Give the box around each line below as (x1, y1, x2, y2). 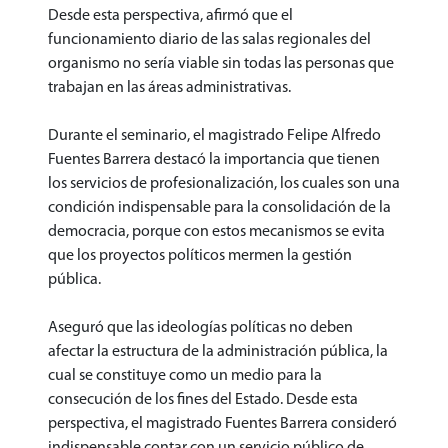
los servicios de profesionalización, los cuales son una (48, 175, 400, 192)
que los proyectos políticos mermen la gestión (48, 247, 352, 264)
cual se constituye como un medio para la (48, 367, 322, 384)
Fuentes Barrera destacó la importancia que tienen (48, 151, 380, 168)
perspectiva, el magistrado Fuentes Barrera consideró (48, 415, 397, 432)
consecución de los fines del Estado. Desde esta (48, 391, 358, 408)
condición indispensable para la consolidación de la (48, 199, 391, 216)
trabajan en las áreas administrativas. (48, 79, 291, 96)
